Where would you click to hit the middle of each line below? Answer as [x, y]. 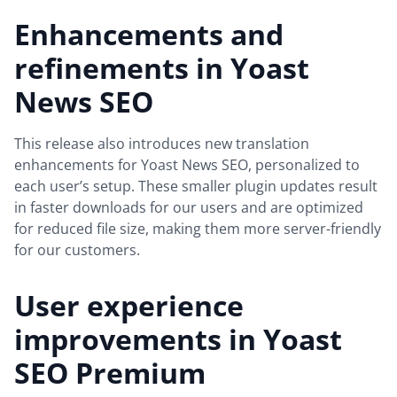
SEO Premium [110, 373]
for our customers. [77, 250]
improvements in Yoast [178, 339]
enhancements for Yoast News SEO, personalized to [187, 165]
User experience [129, 306]
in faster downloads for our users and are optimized [189, 208]
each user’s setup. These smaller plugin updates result [196, 187]
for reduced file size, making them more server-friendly [198, 229]
